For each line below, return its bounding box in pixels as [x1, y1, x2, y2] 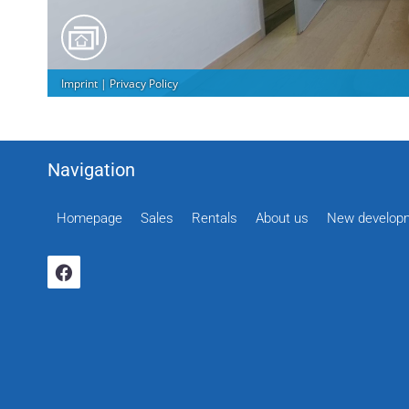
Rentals [192, 210, 237, 227]
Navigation [47, 159, 135, 182]
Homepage [57, 210, 122, 227]
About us [256, 210, 309, 227]
